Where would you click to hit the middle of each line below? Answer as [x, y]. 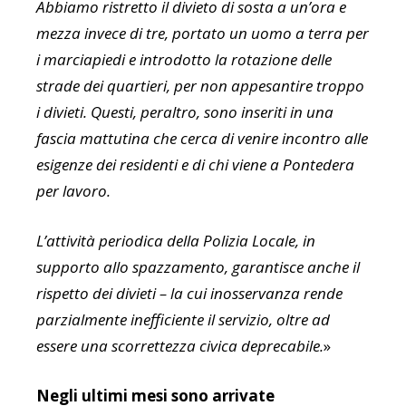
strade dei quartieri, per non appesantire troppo [200, 86]
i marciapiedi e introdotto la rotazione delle [184, 60]
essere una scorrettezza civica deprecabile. [180, 346]
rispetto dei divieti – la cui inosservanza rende [189, 294]
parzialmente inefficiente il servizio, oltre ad [183, 320]
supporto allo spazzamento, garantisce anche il [198, 267]
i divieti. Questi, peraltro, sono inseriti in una [185, 112]
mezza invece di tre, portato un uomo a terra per [203, 34]
